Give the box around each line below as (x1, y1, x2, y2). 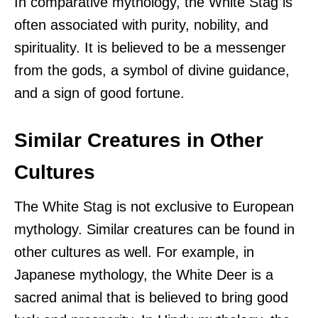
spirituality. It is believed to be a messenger (14, 39, 286, 55)
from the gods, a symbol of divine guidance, (14, 62, 290, 78)
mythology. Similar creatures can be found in (14, 221, 295, 237)
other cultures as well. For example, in (14, 243, 254, 260)
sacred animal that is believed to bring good (14, 289, 288, 305)
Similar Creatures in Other (14, 128, 263, 151)
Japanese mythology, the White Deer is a (14, 266, 273, 283)
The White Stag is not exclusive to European (14, 198, 294, 214)
